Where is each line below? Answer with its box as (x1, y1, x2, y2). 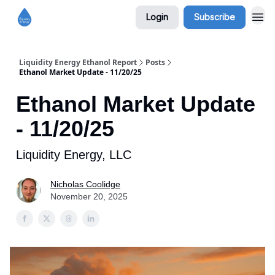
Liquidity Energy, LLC (16, 148, 131, 161)
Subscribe (194, 12, 235, 22)
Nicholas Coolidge (50, 179, 120, 189)
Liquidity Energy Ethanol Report (19, 57, 137, 68)
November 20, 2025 (50, 192, 128, 201)
